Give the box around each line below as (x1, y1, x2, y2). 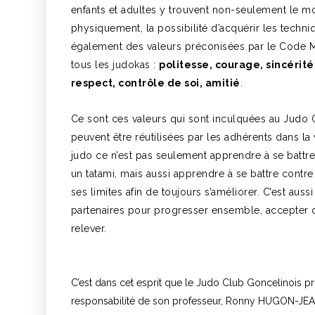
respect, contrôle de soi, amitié (70, 77, 240, 89)
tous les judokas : (70, 59, 160, 70)
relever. (70, 223, 107, 234)
